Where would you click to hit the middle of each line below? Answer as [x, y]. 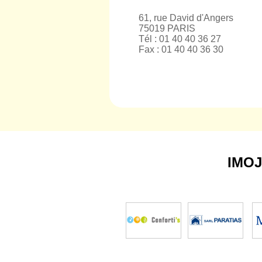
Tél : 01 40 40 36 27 [180, 39]
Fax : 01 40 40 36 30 [181, 49]
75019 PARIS [167, 28]
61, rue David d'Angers [186, 18]
